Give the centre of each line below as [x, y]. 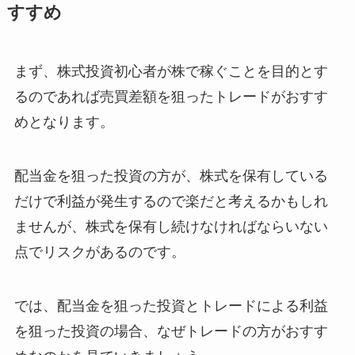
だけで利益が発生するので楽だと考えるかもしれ [171, 201]
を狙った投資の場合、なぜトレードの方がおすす [171, 331]
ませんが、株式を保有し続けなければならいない [171, 227]
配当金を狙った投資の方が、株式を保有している [171, 176]
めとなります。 [64, 122]
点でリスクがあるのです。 [99, 252]
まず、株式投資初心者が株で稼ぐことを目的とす [171, 72]
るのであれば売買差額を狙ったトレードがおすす [171, 97]
